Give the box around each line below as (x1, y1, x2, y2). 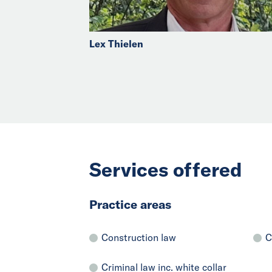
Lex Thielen (89, 38, 143, 50)
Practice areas (89, 197, 171, 212)
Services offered (89, 157, 242, 182)
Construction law (101, 231, 176, 244)
